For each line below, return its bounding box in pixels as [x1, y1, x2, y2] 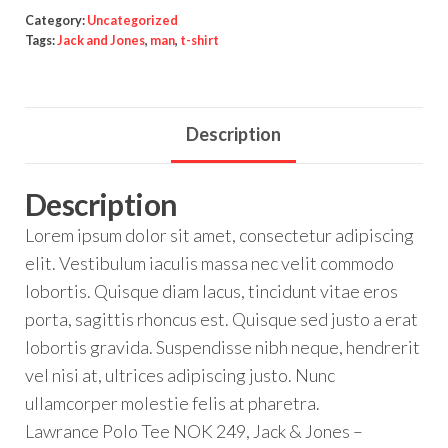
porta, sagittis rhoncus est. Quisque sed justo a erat [25, 308, 418, 331]
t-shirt [180, 33, 219, 48]
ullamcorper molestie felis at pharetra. [25, 392, 320, 415]
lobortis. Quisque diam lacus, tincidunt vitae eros [25, 280, 398, 303]
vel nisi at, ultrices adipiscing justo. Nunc [25, 364, 335, 387]
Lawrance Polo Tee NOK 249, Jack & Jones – [25, 420, 363, 443]
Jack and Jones [57, 33, 145, 48]
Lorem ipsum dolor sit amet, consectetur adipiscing [25, 224, 414, 247]
